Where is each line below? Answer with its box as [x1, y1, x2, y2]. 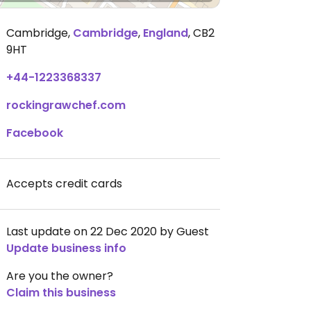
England [143, 25, 188, 41]
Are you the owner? [6, 268, 113, 284]
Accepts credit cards [6, 176, 122, 192]
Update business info [6, 240, 126, 256]
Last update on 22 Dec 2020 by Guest [6, 224, 209, 239]
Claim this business [6, 285, 116, 301]
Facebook [6, 125, 63, 141]
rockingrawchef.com [6, 97, 126, 113]
